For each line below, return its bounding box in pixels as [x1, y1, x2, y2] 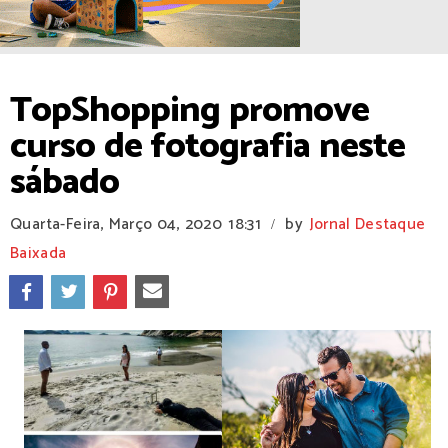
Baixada [10, 240, 67, 267]
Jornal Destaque [309, 211, 426, 238]
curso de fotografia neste [10, 117, 405, 176]
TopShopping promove [10, 81, 369, 140]
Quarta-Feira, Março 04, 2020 [10, 211, 223, 238]
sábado [10, 153, 119, 212]
